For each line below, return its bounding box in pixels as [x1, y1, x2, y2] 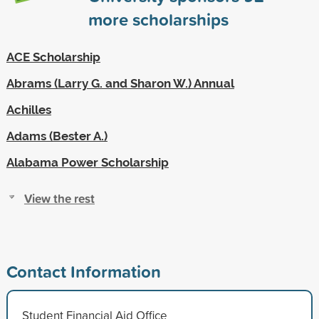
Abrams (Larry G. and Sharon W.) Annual [6, 75, 234, 90]
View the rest [23, 189, 95, 207]
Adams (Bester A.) [6, 128, 108, 143]
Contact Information [6, 258, 161, 283]
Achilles [6, 102, 51, 117]
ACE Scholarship [6, 49, 100, 64]
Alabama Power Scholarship [6, 155, 169, 169]
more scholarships [88, 6, 229, 31]
